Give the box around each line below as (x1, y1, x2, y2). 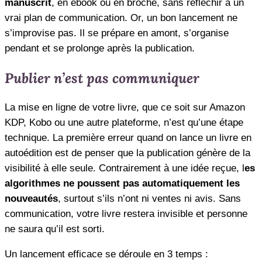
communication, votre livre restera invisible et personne (5, 208, 247, 219)
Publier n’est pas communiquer (5, 69, 199, 87)
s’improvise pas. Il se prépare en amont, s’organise (5, 27, 229, 39)
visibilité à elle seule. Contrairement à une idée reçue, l (5, 162, 244, 174)
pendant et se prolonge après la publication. (5, 42, 195, 54)
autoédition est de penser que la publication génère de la (5, 147, 250, 158)
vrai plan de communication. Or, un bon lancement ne (5, 12, 237, 23)
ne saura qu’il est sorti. (5, 223, 105, 235)
